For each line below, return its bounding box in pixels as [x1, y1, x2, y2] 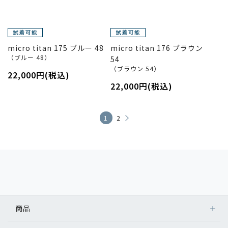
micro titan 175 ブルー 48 [8, 43, 104, 53]
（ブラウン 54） [110, 64, 160, 73]
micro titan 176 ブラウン [110, 43, 203, 53]
